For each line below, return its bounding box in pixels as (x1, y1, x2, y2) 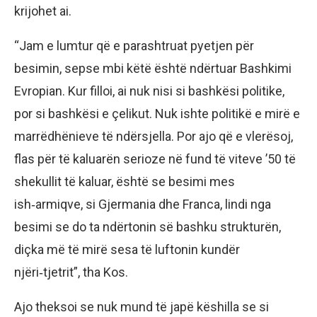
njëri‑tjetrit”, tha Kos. (14, 264, 128, 279)
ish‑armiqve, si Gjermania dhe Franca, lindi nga (14, 196, 271, 212)
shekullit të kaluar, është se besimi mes (14, 173, 235, 189)
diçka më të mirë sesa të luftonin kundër (14, 241, 240, 257)
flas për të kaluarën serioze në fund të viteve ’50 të (14, 151, 296, 166)
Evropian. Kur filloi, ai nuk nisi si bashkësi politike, (14, 83, 284, 98)
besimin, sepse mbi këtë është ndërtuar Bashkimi (14, 60, 292, 76)
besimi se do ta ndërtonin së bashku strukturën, (14, 219, 281, 234)
